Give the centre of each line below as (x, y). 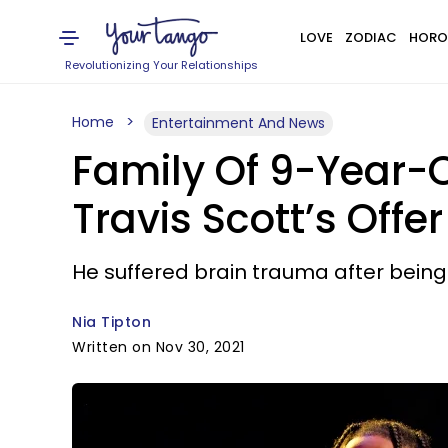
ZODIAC (370, 37)
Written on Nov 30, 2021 (158, 347)
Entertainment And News (238, 123)
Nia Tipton (111, 322)
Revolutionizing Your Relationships (162, 65)
